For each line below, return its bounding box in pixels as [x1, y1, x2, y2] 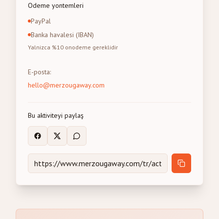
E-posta [28, 67, 50, 76]
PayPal [31, 17, 51, 25]
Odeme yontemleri [28, 1, 84, 10]
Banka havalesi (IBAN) [31, 30, 94, 39]
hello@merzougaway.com [28, 81, 105, 89]
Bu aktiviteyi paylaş [28, 111, 84, 120]
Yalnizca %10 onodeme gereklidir [28, 44, 118, 51]
